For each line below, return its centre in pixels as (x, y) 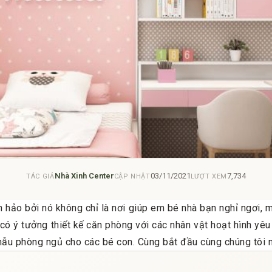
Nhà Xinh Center (84, 176)
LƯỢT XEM (209, 176)
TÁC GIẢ (40, 176)
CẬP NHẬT (132, 176)
